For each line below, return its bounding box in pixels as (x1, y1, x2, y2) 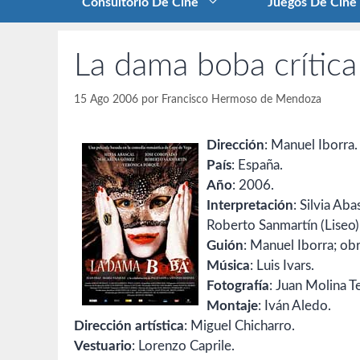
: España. (231, 158, 283, 173)
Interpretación (207, 198, 293, 213)
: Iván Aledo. (258, 299, 331, 313)
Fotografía (207, 279, 269, 293)
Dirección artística (74, 319, 184, 333)
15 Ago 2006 (74, 93, 138, 106)
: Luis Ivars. (250, 259, 314, 273)
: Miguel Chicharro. (184, 319, 295, 333)
